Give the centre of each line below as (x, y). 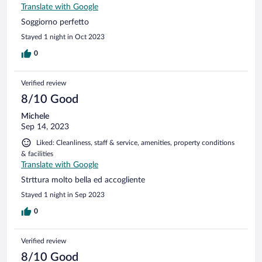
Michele (35, 116)
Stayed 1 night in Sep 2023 (63, 194)
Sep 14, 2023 (45, 127)
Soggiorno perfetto (55, 22)
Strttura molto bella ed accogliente (83, 180)
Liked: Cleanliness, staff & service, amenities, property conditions (135, 142)
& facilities (37, 154)
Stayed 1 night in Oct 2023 (63, 37)
